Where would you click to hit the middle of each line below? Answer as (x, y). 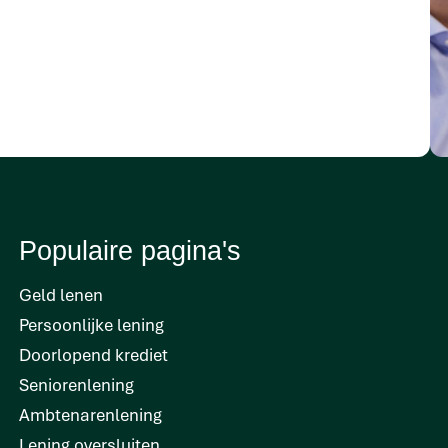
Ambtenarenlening (90, 414)
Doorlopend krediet (93, 354)
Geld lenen (61, 294)
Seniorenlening (76, 384)
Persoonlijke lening (91, 324)
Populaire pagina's (130, 251)
